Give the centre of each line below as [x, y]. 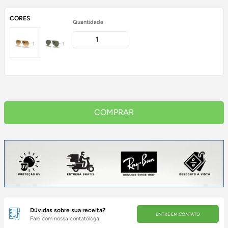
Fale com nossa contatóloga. [65, 218]
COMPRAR [114, 112]
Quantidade [88, 22]
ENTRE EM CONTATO [178, 214]
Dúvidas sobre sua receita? [68, 210]
